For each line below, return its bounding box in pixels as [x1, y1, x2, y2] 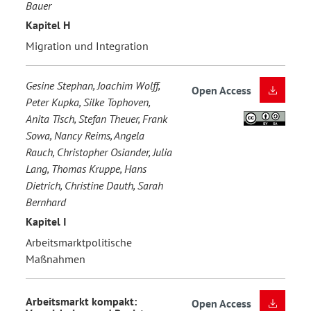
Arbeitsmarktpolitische [26, 235, 132, 249]
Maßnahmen [26, 251, 85, 266]
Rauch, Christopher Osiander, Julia [26, 144, 172, 159]
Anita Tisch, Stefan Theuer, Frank [26, 111, 167, 126]
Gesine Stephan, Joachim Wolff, [26, 78, 160, 92]
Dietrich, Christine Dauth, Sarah [26, 178, 163, 192]
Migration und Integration [26, 38, 149, 53]
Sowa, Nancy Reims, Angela [26, 128, 144, 142]
